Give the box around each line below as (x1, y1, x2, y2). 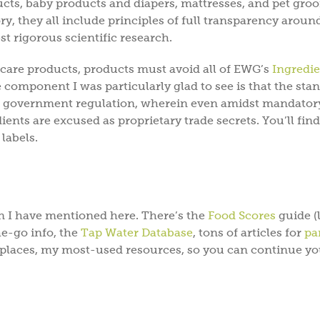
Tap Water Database (81, 226, 193, 239)
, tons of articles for (193, 226, 304, 239)
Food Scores (208, 209, 276, 221)
